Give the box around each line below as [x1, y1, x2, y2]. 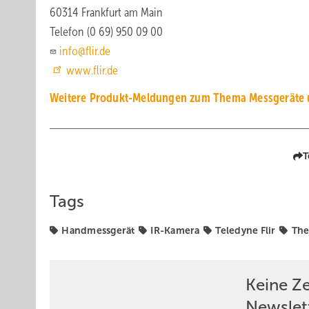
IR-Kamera [150, 225, 200, 236]
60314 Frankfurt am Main [50, 6, 163, 19]
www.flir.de [66, 63, 118, 77]
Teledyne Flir [215, 225, 276, 236]
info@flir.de [59, 44, 110, 58]
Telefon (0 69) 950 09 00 [50, 25, 163, 39]
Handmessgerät [61, 225, 135, 236]
